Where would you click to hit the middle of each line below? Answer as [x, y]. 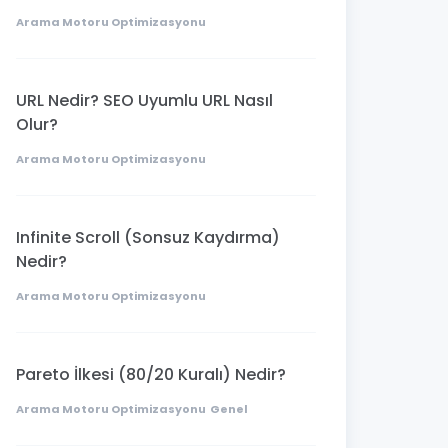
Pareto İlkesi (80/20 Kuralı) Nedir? [151, 374]
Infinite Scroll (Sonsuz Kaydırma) [148, 237]
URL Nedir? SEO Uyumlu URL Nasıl [144, 100]
